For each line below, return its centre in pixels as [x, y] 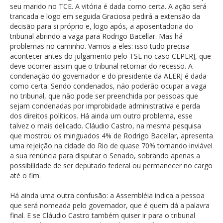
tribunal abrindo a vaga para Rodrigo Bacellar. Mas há [96, 36]
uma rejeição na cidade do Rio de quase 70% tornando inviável [111, 145]
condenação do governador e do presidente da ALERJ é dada [108, 76]
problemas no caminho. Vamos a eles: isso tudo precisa [100, 46]
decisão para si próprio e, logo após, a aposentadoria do [102, 26]
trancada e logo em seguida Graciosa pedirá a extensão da [105, 16]
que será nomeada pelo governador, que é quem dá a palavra [110, 205]
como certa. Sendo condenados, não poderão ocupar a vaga [108, 86]
